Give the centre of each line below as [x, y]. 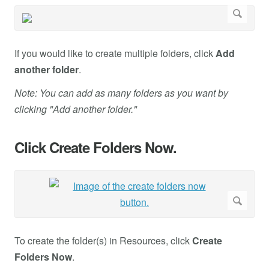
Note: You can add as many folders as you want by [121, 93]
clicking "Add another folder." [76, 109]
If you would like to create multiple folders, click [115, 53]
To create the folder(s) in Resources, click [103, 241]
